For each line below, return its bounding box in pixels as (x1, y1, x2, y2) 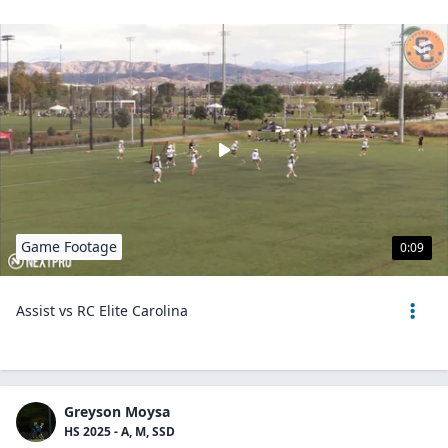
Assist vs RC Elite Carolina (16, 301, 188, 320)
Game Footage (21, 237, 117, 256)
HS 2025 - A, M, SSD (64, 423, 175, 440)
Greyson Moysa (64, 402, 170, 421)
